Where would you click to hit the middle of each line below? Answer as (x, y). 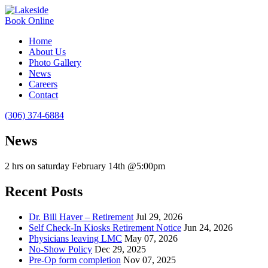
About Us (47, 52)
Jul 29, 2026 (159, 217)
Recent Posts (44, 191)
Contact (43, 95)
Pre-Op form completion (75, 260)
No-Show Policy (60, 249)
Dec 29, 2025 (120, 249)
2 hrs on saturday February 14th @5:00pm (85, 166)
